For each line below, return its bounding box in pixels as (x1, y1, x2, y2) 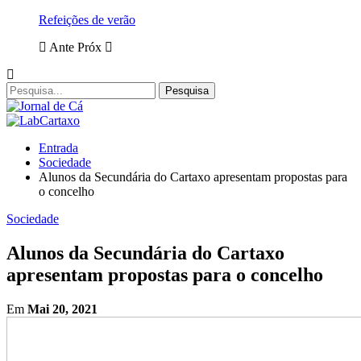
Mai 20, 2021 (27, 301, 98, 316)
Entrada (39, 141, 78, 155)
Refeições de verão (39, 13, 135, 27)
